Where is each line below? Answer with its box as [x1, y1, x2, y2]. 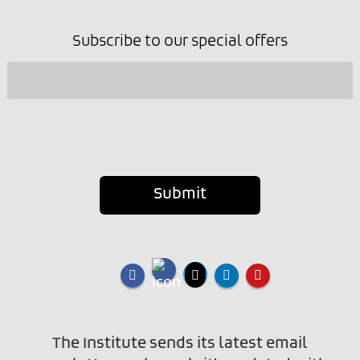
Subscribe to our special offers [72, 34, 288, 49]
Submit [153, 187, 207, 202]
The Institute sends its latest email [52, 337, 308, 352]
